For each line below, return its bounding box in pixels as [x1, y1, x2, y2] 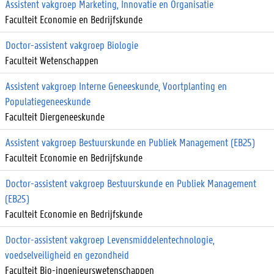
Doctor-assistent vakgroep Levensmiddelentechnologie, [6, 232, 215, 246]
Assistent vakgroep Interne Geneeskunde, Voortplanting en [6, 78, 227, 92]
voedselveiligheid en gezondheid [5, 247, 129, 261]
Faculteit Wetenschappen [5, 53, 98, 67]
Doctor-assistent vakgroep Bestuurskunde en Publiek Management [6, 176, 256, 190]
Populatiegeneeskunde [5, 94, 91, 108]
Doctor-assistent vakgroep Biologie [6, 37, 138, 51]
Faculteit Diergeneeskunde [5, 109, 105, 123]
